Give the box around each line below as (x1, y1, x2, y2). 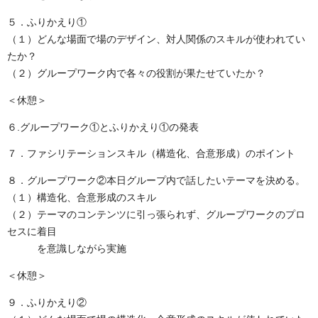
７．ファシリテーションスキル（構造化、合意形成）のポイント (7, 148, 295, 160)
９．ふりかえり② (7, 297, 87, 308)
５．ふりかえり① (7, 16, 87, 28)
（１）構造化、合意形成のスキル (7, 192, 156, 204)
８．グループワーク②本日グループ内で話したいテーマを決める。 (7, 175, 305, 187)
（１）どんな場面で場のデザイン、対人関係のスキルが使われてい (7, 33, 305, 45)
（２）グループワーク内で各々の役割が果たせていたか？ (7, 67, 265, 79)
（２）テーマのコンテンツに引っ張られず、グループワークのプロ (7, 209, 305, 221)
